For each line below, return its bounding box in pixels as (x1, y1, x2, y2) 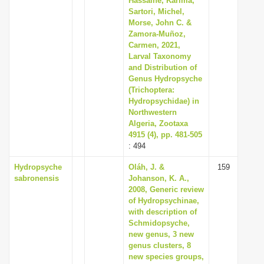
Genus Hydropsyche (128, 74, 202, 83)
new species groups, (128, 252, 204, 261)
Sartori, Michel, (128, 7, 184, 16)
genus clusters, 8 (128, 241, 191, 250)
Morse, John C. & (128, 18, 192, 27)
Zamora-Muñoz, (128, 29, 186, 38)
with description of (128, 207, 197, 216)
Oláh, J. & (128, 163, 164, 171)
